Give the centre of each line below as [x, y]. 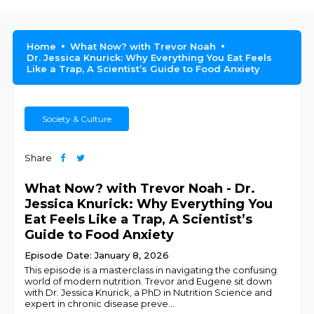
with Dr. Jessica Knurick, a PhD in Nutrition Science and [149, 292]
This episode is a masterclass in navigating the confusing [151, 270]
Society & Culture [77, 119]
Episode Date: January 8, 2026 [97, 255]
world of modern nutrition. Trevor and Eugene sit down [149, 281]
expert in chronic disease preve [97, 303]
